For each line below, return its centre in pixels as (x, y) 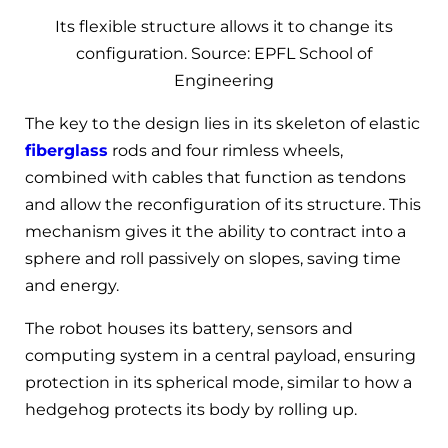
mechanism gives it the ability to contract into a (215, 231)
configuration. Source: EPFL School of (224, 53)
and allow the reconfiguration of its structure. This (223, 204)
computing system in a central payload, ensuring (220, 355)
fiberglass (66, 150)
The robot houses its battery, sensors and (189, 328)
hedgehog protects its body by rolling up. (191, 409)
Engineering (224, 80)
